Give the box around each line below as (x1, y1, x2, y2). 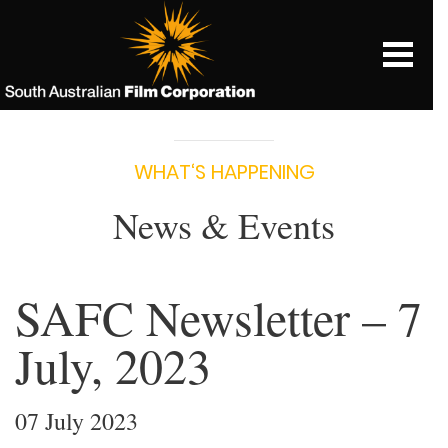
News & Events (113, 201, 335, 249)
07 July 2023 (15, 405, 138, 437)
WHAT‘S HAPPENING (133, 158, 315, 186)
